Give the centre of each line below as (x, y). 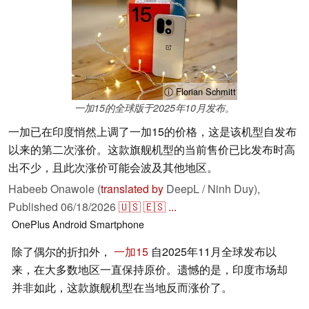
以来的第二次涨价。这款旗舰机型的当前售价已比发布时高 (152, 150)
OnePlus (31, 224)
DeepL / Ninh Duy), (212, 189)
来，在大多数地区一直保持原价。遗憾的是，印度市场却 (150, 270)
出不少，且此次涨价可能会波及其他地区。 (113, 168)
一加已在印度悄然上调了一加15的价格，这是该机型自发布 (152, 132)
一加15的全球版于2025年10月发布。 (154, 108)
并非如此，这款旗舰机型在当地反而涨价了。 (122, 288)
